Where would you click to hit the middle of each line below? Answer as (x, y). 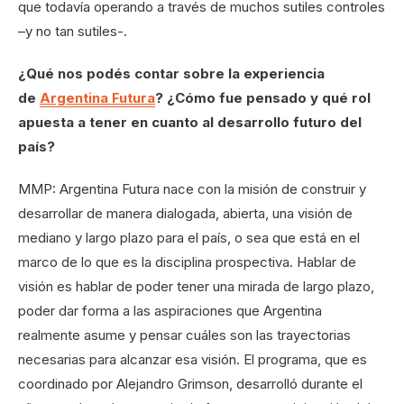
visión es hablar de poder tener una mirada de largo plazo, (196, 287)
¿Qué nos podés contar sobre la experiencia (171, 74)
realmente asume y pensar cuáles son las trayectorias (184, 335)
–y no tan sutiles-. (73, 32)
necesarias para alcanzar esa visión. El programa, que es (193, 360)
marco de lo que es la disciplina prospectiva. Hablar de (187, 262)
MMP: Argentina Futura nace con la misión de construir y (192, 189)
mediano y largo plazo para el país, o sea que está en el (189, 238)
